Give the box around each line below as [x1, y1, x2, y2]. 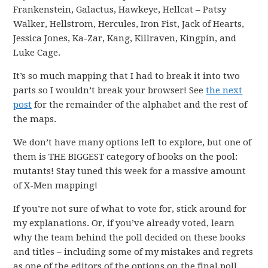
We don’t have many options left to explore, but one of [13, 137, 252, 148]
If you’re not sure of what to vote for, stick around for [13, 203, 247, 214]
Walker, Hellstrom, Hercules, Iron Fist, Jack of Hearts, [13, 19, 245, 29]
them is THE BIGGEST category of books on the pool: [13, 151, 238, 162]
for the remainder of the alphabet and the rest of [32, 99, 248, 110]
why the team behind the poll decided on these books [13, 232, 246, 243]
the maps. [13, 114, 57, 124]
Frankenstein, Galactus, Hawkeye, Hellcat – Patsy [13, 4, 227, 15]
